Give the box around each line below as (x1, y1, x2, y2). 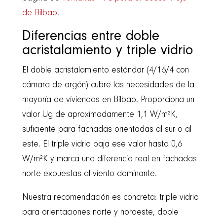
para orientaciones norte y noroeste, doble (22, 208, 179, 217)
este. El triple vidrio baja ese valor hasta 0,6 (22, 140, 182, 149)
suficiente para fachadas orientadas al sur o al (22, 125, 191, 134)
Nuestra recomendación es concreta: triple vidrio (22, 193, 199, 202)
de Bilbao (22, 8, 57, 18)
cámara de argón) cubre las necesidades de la (22, 80, 194, 90)
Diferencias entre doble (22, 29, 159, 44)
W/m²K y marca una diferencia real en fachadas (22, 154, 197, 164)
